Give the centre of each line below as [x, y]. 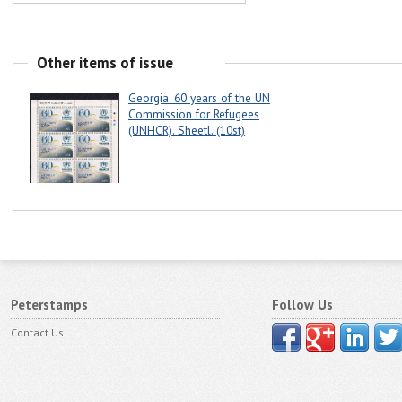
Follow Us [302, 305]
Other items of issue [105, 62]
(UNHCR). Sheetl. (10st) [187, 131]
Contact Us [37, 332]
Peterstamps [49, 305]
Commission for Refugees [194, 114]
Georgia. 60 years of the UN [199, 98]
